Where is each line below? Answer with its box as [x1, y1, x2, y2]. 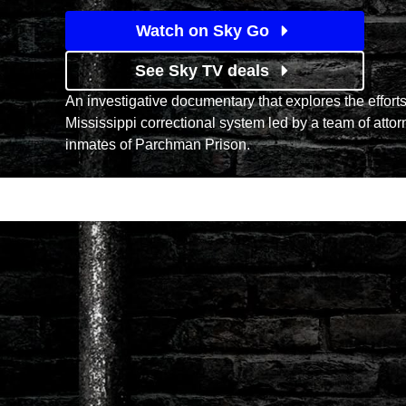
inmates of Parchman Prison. [65, 137, 250, 152]
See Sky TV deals [135, 62, 269, 80]
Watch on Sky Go [135, 22, 269, 40]
